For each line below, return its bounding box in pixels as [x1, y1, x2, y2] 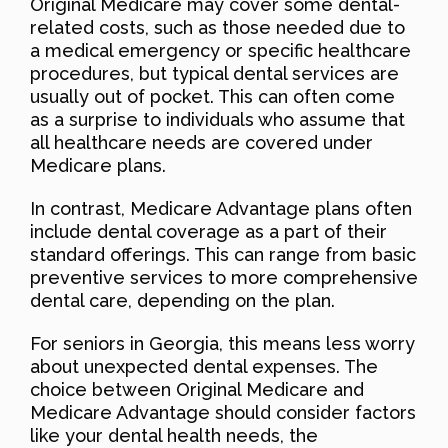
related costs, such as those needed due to [30, 16, 405, 38]
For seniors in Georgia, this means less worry [30, 332, 415, 354]
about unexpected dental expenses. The [30, 355, 378, 377]
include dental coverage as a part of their [30, 220, 387, 242]
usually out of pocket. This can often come [30, 85, 395, 107]
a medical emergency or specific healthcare [30, 39, 411, 61]
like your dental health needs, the [30, 424, 318, 446]
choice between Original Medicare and [30, 378, 364, 400]
